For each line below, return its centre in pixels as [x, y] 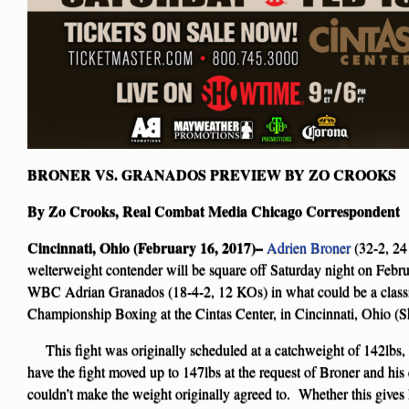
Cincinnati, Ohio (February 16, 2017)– [145, 246]
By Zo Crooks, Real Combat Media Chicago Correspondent [214, 210]
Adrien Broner [309, 246]
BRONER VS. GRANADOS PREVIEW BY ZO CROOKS [212, 173]
